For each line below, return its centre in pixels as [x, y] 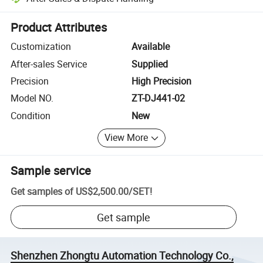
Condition [31, 115]
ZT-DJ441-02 [158, 98]
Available [151, 47]
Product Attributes [59, 28]
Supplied [150, 64]
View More [127, 138]
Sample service [51, 170]
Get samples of [42, 192]
